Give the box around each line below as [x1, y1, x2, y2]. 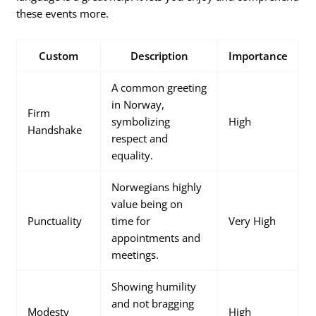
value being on [111, 197, 183, 212]
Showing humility [111, 279, 197, 294]
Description [130, 49, 188, 63]
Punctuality [28, 214, 83, 229]
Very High [229, 214, 276, 229]
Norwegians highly [111, 180, 202, 195]
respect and [111, 131, 169, 146]
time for [111, 214, 151, 229]
